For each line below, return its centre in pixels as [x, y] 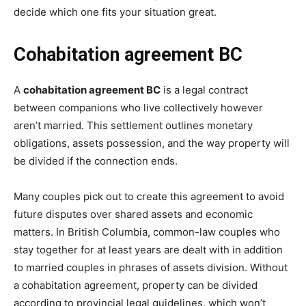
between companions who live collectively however [138, 108]
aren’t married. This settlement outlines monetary [133, 126]
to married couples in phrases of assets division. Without [151, 268]
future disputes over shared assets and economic [133, 214]
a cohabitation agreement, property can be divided [136, 286]
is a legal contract [204, 90]
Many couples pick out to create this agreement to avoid [149, 197]
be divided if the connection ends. [96, 161]
